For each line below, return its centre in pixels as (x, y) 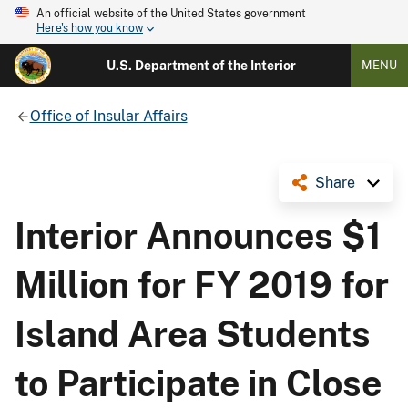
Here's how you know (90, 29)
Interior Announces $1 (198, 235)
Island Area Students (193, 334)
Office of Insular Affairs (108, 116)
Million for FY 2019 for (202, 285)
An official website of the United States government (171, 14)
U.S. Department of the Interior (201, 66)
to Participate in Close (198, 383)
